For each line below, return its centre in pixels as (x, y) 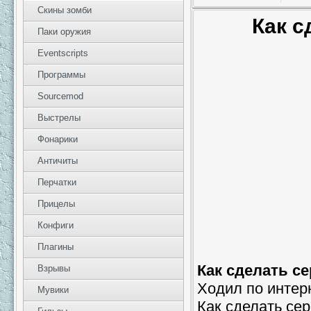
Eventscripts (63, 53)
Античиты (58, 161)
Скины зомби (65, 10)
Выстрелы (59, 118)
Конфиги (56, 225)
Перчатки (57, 182)
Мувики (53, 290)
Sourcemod (60, 96)
